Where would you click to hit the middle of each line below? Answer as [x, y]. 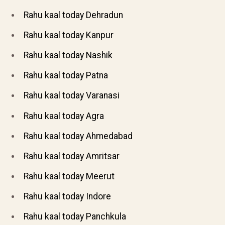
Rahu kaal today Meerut [69, 176]
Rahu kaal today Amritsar [72, 156]
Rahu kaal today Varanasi [72, 96]
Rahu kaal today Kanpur [69, 35]
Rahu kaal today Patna [66, 76]
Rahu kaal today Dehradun [74, 15]
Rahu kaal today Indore [68, 196]
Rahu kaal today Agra [64, 116]
